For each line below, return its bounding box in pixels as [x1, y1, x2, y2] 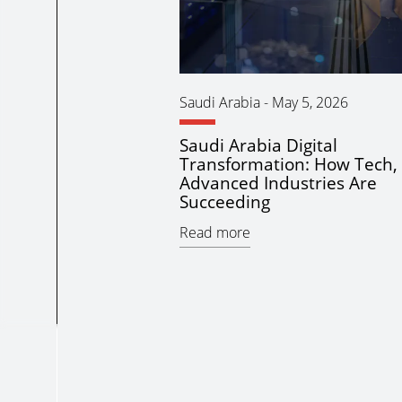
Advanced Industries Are [179, 170, 377, 196]
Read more [179, 223, 250, 243]
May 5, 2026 [271, 92, 348, 113]
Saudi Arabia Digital [179, 133, 337, 158]
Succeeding [179, 189, 270, 214]
